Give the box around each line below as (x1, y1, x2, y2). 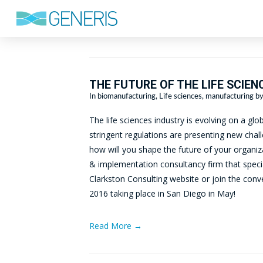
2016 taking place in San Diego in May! (89, 187, 235, 199)
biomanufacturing (97, 93, 156, 100)
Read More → (89, 220, 142, 231)
